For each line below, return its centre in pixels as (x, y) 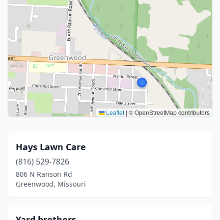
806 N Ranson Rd (44, 174)
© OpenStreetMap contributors (168, 112)
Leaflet (114, 112)
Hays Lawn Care (51, 147)
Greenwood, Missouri (51, 184)
